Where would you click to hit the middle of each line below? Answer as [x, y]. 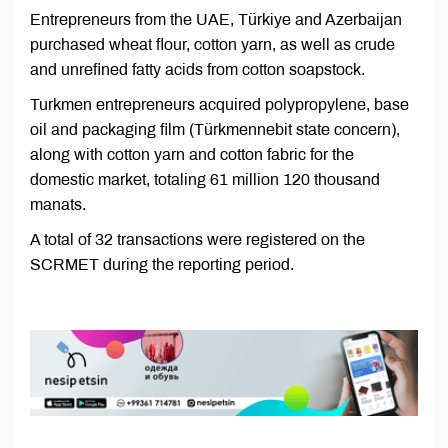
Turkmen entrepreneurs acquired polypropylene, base [219, 105]
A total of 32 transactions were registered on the [197, 240]
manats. [58, 205]
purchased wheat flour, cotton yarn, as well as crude [212, 45]
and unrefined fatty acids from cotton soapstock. [197, 70]
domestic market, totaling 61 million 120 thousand [205, 180]
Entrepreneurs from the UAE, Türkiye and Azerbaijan [216, 20]
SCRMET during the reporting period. [162, 265]
